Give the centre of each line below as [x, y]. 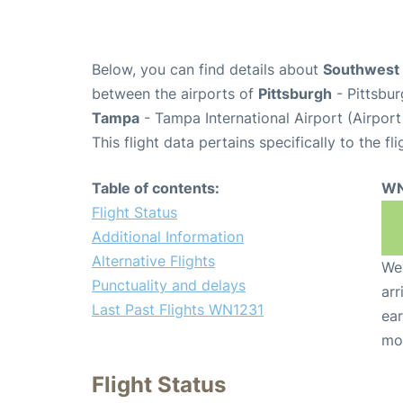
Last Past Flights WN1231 [178, 309]
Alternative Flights [153, 260]
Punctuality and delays [169, 285]
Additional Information [168, 236]
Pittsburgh [295, 93]
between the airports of [175, 93]
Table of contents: [156, 188]
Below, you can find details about [207, 69]
